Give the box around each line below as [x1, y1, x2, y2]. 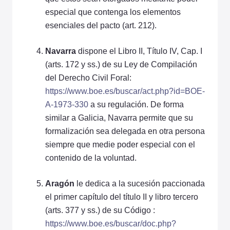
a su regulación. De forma [88, 100, 184, 109]
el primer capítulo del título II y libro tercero [45, 192, 198, 201]
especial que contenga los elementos [45, 7, 181, 16]
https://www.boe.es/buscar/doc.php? [45, 219, 176, 228]
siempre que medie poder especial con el [45, 140, 195, 149]
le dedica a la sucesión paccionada [74, 179, 205, 188]
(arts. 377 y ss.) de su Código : [45, 205, 155, 215]
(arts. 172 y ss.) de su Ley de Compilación [45, 60, 197, 69]
